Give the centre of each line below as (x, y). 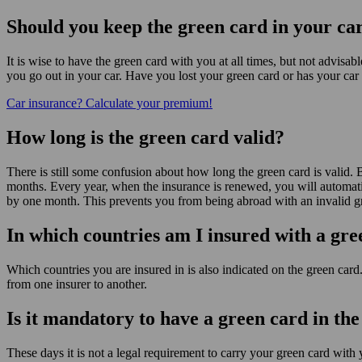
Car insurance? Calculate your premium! (109, 103)
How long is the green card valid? (145, 137)
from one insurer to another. (77, 284)
